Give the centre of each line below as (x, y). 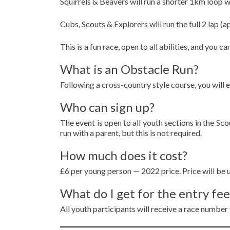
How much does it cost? (124, 155)
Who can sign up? (107, 107)
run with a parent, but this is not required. (131, 133)
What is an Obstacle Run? (129, 69)
